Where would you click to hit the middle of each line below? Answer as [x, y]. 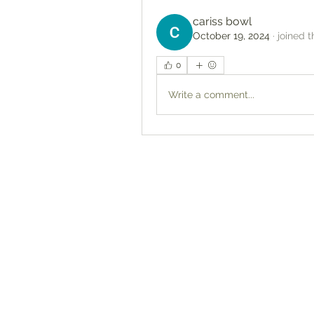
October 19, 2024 [231, 36]
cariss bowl [222, 22]
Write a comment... [211, 94]
